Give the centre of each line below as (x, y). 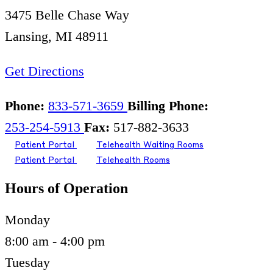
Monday (27, 220)
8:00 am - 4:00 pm (55, 241)
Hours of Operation (66, 189)
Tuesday (27, 263)
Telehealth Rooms (133, 161)
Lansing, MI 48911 (57, 37)
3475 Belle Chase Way (67, 15)
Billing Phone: (168, 106)
